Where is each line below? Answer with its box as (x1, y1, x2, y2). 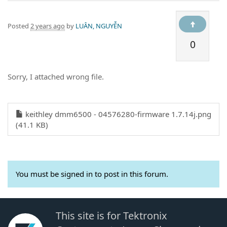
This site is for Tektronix (56, 208, 167, 222)
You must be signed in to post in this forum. (16, 168, 168, 179)
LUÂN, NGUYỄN (75, 21, 122, 30)
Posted (8, 21, 30, 30)
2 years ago (30, 21, 65, 30)
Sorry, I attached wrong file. (8, 71, 104, 82)
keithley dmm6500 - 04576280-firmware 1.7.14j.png (23, 108, 211, 119)
